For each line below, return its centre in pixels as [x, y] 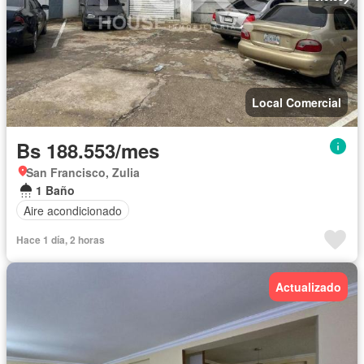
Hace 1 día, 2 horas [61, 240]
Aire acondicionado [73, 210]
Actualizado [308, 287]
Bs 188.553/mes [88, 151]
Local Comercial [297, 103]
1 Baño [55, 191]
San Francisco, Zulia [83, 173]
